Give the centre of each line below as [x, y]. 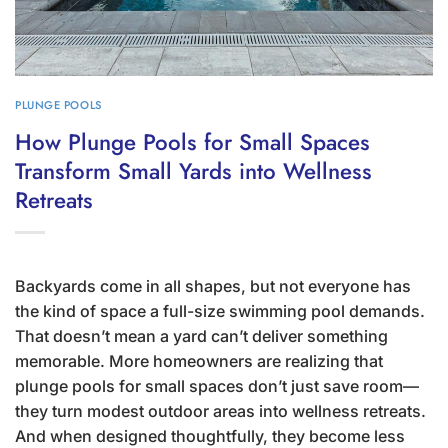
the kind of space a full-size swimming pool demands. [220, 310]
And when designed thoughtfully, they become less [210, 435]
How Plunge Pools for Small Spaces [192, 141]
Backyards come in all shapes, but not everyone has [213, 285]
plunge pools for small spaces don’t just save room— [217, 385]
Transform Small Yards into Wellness [193, 170]
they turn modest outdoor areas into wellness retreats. [220, 410]
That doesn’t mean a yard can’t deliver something [201, 335]
